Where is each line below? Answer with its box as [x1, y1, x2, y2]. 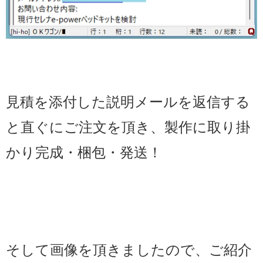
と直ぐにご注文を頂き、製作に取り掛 [6, 119, 250, 135]
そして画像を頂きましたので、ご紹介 [6, 241, 252, 258]
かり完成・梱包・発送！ [6, 144, 162, 160]
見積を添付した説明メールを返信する [6, 93, 250, 110]
